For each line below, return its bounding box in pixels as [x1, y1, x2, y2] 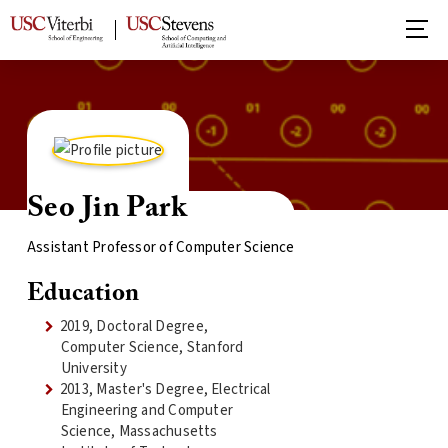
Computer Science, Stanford [60, 336, 244, 358]
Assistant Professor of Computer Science [26, 237, 295, 258]
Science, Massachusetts [60, 420, 218, 442]
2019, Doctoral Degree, [60, 315, 208, 337]
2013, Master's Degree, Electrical [60, 378, 271, 400]
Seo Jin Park [26, 193, 188, 224]
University [60, 357, 127, 379]
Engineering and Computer [60, 399, 234, 421]
